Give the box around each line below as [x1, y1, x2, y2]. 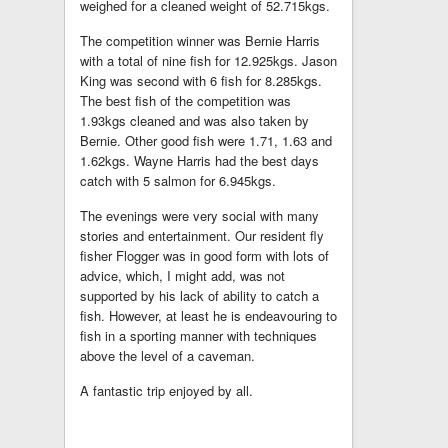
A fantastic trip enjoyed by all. [80, 381, 253, 400]
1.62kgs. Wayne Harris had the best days [80, 151, 319, 170]
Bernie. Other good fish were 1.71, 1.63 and [80, 131, 332, 150]
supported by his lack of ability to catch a [80, 286, 319, 305]
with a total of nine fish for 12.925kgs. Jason [80, 51, 337, 70]
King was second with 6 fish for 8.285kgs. [80, 71, 322, 90]
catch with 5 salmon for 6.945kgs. [80, 171, 276, 190]
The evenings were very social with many [80, 206, 319, 225]
